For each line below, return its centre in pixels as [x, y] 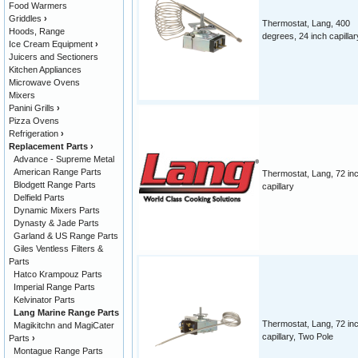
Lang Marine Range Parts [66, 312]
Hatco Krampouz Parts [58, 274]
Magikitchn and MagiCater [64, 325]
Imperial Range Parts [54, 287]
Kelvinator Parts [44, 300]
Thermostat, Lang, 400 [306, 24]
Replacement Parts [48, 146]
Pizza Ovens [34, 121]
